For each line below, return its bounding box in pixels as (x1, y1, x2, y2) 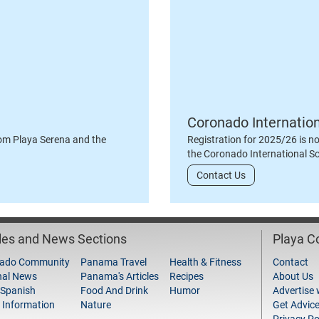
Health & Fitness (169, 256, 241, 268)
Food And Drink (80, 285, 148, 296)
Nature (80, 299, 111, 310)
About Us (273, 271, 313, 282)
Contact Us (197, 169, 246, 181)
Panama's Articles (80, 271, 159, 282)
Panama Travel (80, 256, 147, 268)
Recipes (169, 271, 204, 282)
